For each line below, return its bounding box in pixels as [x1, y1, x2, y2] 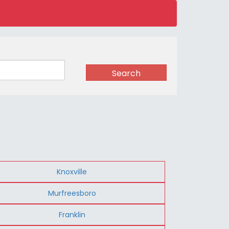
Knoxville [57, 166, 87, 177]
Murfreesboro [48, 188, 96, 198]
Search [111, 67, 141, 79]
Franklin [58, 209, 85, 220]
